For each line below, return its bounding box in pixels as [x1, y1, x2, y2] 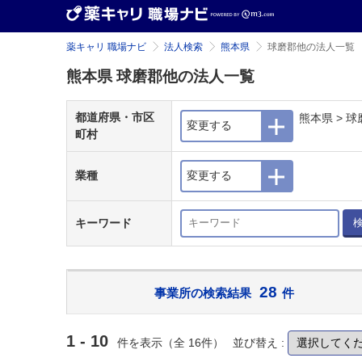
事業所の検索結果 [154, 286, 252, 300]
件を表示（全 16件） [117, 336, 227, 349]
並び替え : [233, 336, 288, 349]
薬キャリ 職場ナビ [66, 41, 146, 53]
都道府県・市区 [75, 111, 154, 124]
